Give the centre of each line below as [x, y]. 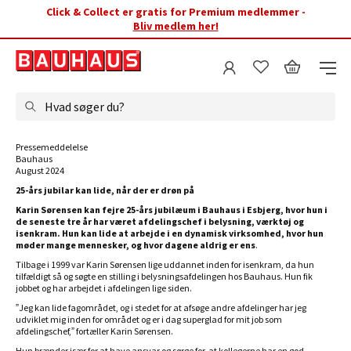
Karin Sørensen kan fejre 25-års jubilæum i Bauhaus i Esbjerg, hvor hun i [172, 210]
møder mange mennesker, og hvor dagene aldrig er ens [136, 245]
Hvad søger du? [85, 107]
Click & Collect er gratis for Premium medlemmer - [175, 12]
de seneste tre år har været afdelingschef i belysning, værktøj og [160, 221]
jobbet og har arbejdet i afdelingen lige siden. [105, 288]
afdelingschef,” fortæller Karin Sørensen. [94, 331]
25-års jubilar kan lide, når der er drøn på [105, 190]
